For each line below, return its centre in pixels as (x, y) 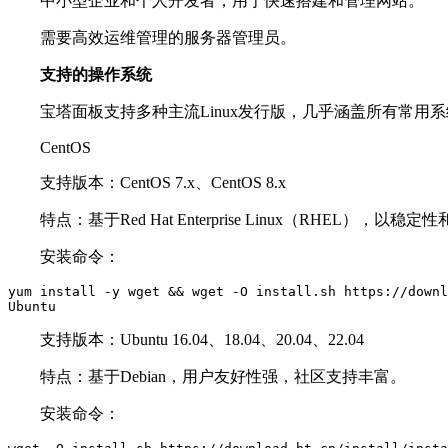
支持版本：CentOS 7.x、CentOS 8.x (163, 182)
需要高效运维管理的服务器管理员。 (168, 37)
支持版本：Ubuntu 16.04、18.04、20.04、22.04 (202, 339)
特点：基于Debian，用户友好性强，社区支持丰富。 (223, 376)
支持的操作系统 (96, 74)
